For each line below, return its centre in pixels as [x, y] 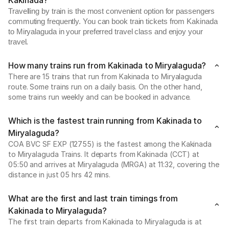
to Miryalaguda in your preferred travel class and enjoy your [106, 32]
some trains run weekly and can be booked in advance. [100, 97]
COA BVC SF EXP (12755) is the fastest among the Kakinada [110, 144]
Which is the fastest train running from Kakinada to [105, 121]
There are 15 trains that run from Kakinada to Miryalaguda [105, 76]
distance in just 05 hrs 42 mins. [60, 175]
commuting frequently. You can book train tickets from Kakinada [113, 21]
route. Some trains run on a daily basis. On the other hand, [105, 87]
